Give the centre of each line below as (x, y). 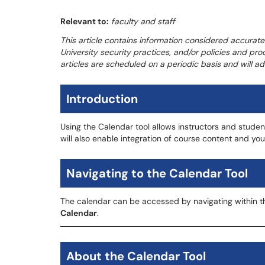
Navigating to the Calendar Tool (157, 173)
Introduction (102, 99)
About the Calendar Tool (136, 256)
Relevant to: (85, 21)
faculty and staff (143, 21)
